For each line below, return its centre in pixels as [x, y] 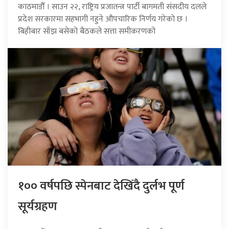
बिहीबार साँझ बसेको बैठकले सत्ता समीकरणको [87, 31]
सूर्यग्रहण [38, 206]
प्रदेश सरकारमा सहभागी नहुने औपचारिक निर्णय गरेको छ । [103, 19]
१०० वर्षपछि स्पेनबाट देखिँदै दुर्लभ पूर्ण [101, 186]
